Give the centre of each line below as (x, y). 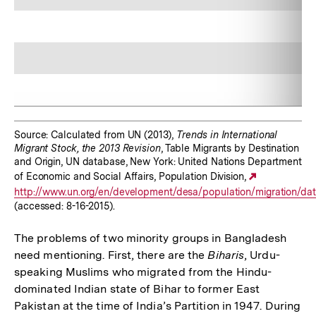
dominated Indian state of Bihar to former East (137, 288)
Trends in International (226, 134)
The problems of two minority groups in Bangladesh (151, 238)
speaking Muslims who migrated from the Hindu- (143, 272)
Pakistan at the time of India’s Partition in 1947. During (158, 305)
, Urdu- (262, 255)
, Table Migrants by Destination (230, 148)
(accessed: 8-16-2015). (65, 206)
